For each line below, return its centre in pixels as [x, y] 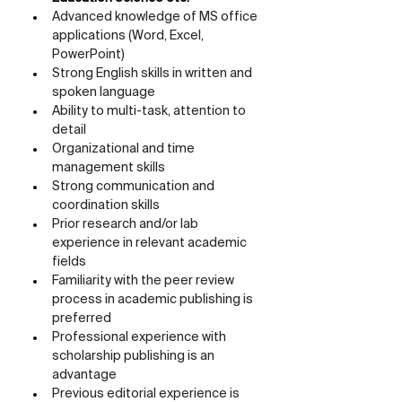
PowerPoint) [88, 55]
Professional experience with [140, 337]
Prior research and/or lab [127, 224]
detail [69, 130]
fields [69, 262]
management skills [109, 168]
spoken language [104, 92]
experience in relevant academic [151, 243]
